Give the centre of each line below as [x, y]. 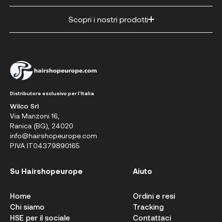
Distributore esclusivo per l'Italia [52, 93]
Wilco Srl [24, 106]
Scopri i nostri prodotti [108, 19]
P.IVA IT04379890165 [45, 145]
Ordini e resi [154, 196]
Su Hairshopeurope [46, 171]
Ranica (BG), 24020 [42, 126]
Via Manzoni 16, [35, 116]
